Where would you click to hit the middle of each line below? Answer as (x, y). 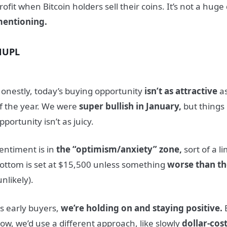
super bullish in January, (130, 106)
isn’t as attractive (181, 91)
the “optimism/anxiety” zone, (119, 149)
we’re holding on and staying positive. (142, 208)
